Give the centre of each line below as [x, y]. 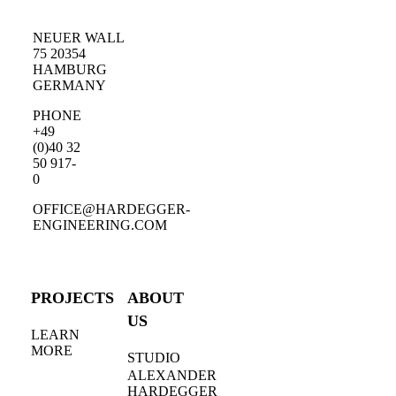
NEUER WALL [79, 38]
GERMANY [70, 85]
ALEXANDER [172, 375]
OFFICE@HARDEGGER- [112, 209]
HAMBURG [70, 69]
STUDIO [154, 358]
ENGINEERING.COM [100, 225]
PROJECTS [72, 298]
